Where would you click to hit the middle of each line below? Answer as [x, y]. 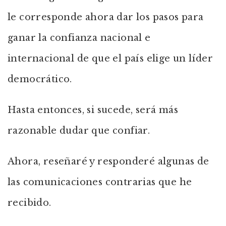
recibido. [30, 203]
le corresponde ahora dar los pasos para [106, 17]
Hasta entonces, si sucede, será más [93, 110]
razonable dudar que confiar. [79, 131]
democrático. [40, 79]
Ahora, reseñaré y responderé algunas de [108, 161]
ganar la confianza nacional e [79, 38]
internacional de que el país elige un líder [110, 59]
